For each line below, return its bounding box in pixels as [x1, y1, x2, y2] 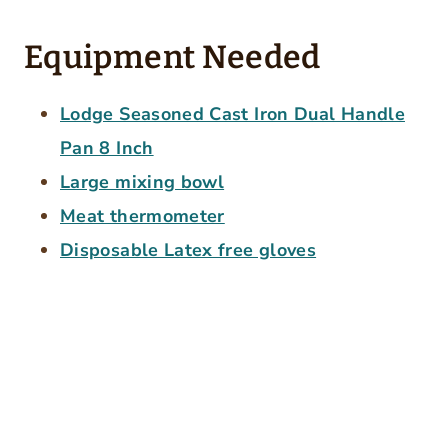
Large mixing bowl [60, 169, 225, 194]
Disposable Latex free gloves [60, 237, 317, 262]
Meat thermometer [60, 203, 225, 228]
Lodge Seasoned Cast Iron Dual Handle [60, 101, 405, 126]
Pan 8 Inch [60, 135, 154, 160]
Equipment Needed [24, 37, 321, 76]
